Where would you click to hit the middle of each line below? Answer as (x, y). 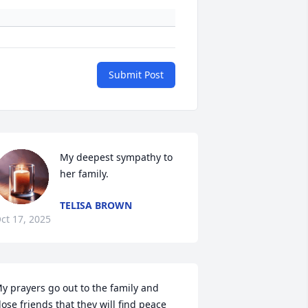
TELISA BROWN (96, 206)
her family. (84, 174)
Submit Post (136, 75)
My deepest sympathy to (116, 157)
